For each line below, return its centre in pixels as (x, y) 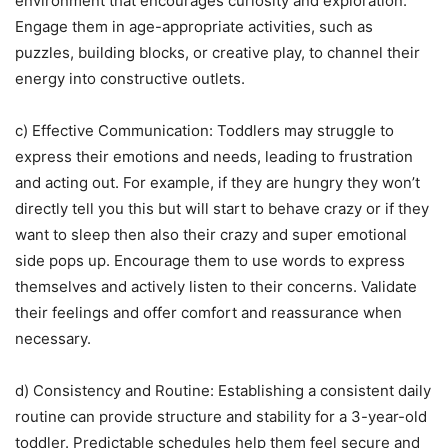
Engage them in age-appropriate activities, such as (194, 26)
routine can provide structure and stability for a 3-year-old (221, 416)
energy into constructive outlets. (130, 78)
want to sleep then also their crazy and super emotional (211, 234)
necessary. (53, 338)
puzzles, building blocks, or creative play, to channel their (217, 52)
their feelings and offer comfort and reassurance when (208, 312)
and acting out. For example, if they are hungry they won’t (217, 182)
